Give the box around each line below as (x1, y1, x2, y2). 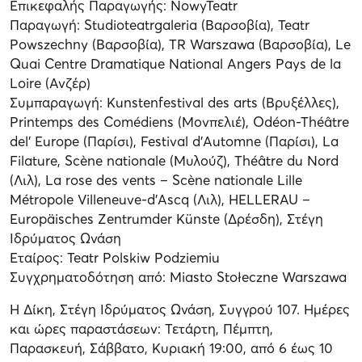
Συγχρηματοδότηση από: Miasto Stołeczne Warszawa (10, 267, 347, 285)
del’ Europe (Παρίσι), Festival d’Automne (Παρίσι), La (10, 132, 339, 149)
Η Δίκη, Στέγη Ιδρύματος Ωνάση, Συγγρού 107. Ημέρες (10, 300, 350, 318)
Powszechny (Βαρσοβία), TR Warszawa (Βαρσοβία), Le (10, 35, 351, 53)
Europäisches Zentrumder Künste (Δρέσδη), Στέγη (10, 209, 323, 227)
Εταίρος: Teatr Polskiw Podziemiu (10, 248, 220, 266)
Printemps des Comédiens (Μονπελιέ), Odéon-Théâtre (10, 112, 349, 130)
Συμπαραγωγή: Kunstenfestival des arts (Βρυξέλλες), (10, 93, 339, 111)
